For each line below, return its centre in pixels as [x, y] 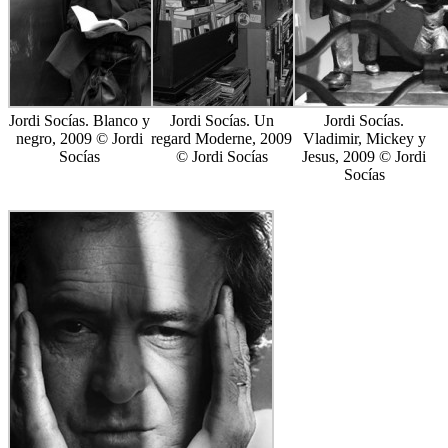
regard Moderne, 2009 [222, 139]
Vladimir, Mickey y [364, 139]
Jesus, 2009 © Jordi [364, 157]
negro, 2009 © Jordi [79, 139]
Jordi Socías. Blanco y [79, 121]
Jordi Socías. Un [221, 121]
